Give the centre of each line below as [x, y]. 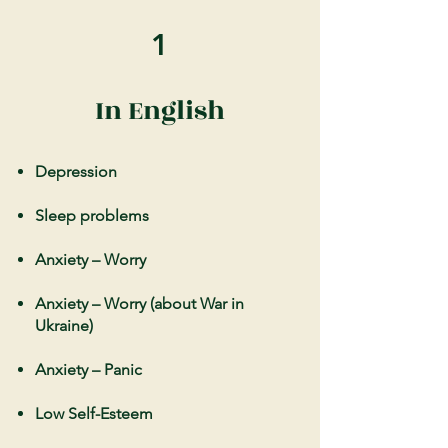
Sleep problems [92, 215]
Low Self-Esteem [94, 413]
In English [159, 111]
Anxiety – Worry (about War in [139, 303]
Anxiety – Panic [88, 369]
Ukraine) [64, 325]
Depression [76, 171]
